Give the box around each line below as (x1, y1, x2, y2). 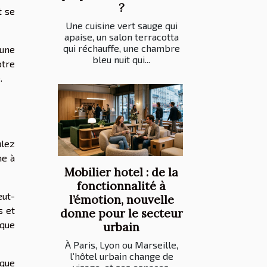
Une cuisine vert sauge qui (65, 20, 178, 32)
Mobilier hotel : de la (64, 164, 178, 179)
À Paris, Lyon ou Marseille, (64, 238, 178, 250)
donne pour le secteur (60, 206, 183, 221)
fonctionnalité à (77, 178, 166, 193)
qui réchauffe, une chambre (63, 42, 180, 54)
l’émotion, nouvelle (69, 192, 174, 207)
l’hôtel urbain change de (69, 250, 173, 262)
